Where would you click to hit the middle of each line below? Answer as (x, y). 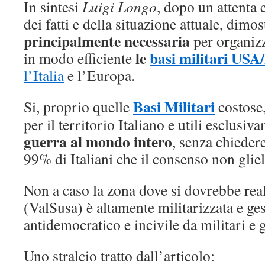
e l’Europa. (99, 75)
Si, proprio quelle (78, 106)
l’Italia (44, 75)
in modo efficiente (80, 58)
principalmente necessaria (107, 41)
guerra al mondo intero (98, 141)
